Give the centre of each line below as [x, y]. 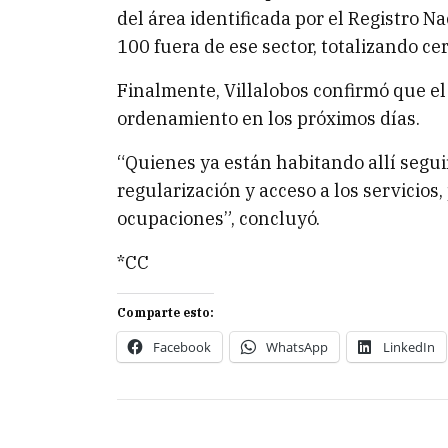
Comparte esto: [165, 312]
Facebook [182, 347]
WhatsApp [297, 347]
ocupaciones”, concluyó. [218, 218]
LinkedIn [409, 347]
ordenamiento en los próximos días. [268, 118]
